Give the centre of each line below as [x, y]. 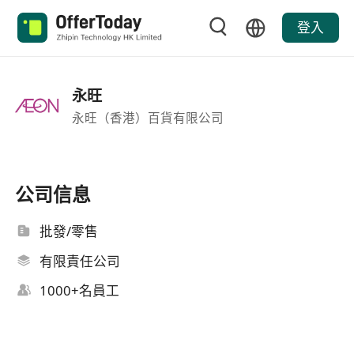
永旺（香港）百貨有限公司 [147, 117]
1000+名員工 [80, 291]
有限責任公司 [80, 261]
